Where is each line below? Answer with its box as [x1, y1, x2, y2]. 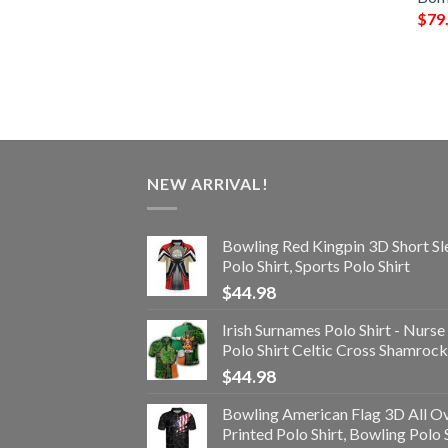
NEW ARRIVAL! [147, 174, 269, 194]
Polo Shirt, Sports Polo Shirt [222, 255, 410, 275]
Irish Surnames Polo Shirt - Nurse [222, 319, 445, 339]
